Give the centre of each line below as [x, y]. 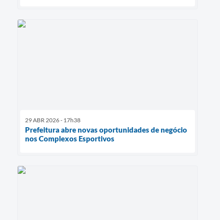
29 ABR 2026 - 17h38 [53, 120]
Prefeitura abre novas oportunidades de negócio [106, 129]
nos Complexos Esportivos [70, 138]
